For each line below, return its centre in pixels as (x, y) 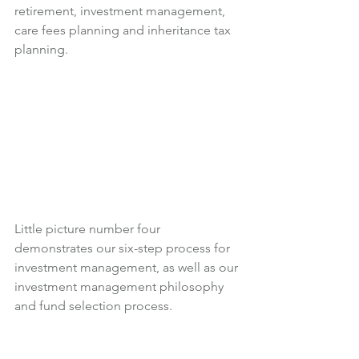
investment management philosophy (121, 287)
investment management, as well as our (128, 268)
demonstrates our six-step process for (124, 248)
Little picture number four (89, 229)
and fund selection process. (93, 306)
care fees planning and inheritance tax (124, 30)
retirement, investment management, (121, 11)
